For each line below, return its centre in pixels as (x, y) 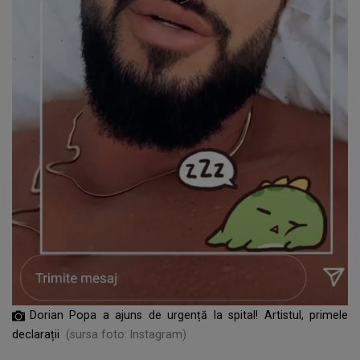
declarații (36, 335)
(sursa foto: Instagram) (126, 335)
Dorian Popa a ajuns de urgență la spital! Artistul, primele (189, 315)
